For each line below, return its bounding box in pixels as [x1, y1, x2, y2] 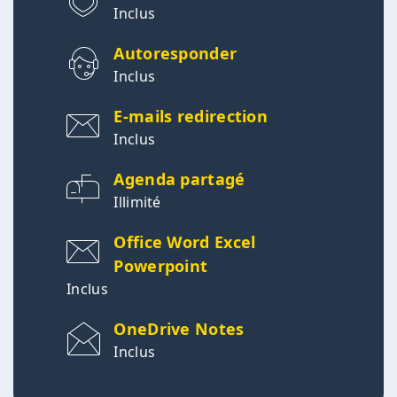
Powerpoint [113, 255, 208, 277]
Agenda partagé [113, 168, 245, 191]
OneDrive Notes [113, 318, 245, 340]
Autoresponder [113, 43, 237, 65]
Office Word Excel [113, 231, 256, 253]
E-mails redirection [113, 105, 269, 128]
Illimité [113, 192, 161, 213]
